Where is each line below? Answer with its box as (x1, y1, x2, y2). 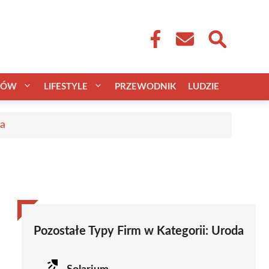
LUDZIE (188, 82, 219, 91)
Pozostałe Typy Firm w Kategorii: (34, 225, 211, 237)
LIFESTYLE (44, 82, 88, 91)
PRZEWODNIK (115, 82, 176, 91)
